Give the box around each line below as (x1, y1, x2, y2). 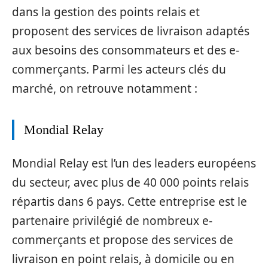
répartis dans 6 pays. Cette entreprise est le (12, 193, 247, 209)
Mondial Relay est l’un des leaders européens (12, 155, 256, 171)
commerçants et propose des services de (12, 232, 233, 248)
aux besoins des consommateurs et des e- (12, 42, 239, 59)
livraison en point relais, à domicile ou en (12, 251, 234, 267)
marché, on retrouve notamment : (12, 81, 197, 97)
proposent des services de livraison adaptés (12, 23, 249, 39)
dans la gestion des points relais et (12, 4, 200, 20)
